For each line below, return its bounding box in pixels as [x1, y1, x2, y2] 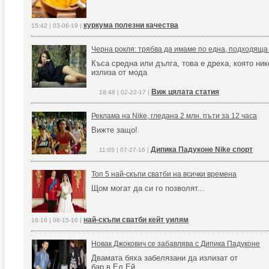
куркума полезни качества [83, 21, 178, 29]
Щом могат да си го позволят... [91, 184, 205, 193]
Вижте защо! [91, 125, 138, 134]
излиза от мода [91, 68, 147, 77]
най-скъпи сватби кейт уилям [83, 216, 189, 224]
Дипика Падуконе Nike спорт [151, 145, 253, 154]
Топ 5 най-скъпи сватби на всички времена [91, 170, 237, 178]
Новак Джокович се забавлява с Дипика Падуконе [91, 240, 260, 248]
